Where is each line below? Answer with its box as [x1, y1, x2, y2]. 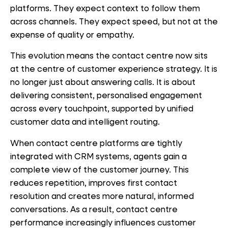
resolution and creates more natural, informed [10, 190, 194, 202]
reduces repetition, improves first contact [10, 177, 177, 188]
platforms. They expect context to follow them [10, 2, 200, 13]
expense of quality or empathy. [10, 28, 134, 40]
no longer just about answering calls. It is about [10, 76, 195, 88]
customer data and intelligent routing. [10, 116, 160, 127]
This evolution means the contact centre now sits [10, 50, 208, 61]
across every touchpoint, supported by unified [10, 103, 193, 114]
